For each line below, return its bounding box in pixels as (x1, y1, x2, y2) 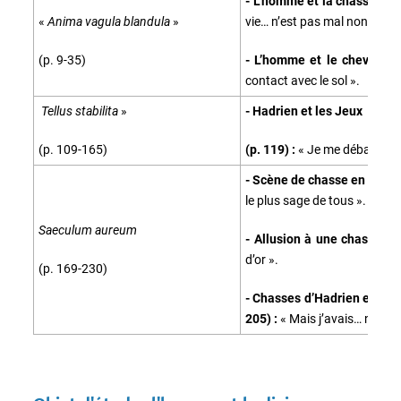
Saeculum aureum (38, 222, 137, 237)
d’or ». (245, 252, 278, 267)
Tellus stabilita (38, 103, 121, 118)
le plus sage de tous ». (245, 192, 366, 208)
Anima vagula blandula (47, 13, 173, 29)
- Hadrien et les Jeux (245, 103, 365, 118)
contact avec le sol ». (245, 73, 360, 88)
